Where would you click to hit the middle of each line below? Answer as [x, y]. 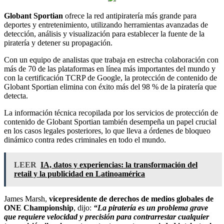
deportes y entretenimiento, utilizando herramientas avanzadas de [106, 24]
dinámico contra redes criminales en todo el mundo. [85, 139]
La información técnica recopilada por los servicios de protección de [111, 112]
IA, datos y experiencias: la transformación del [119, 164]
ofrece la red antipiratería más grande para [131, 15]
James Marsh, [26, 198]
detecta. [16, 95]
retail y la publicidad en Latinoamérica [79, 173]
